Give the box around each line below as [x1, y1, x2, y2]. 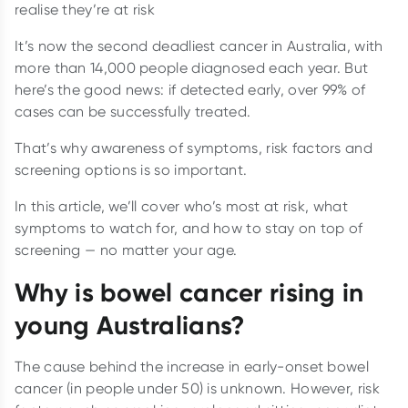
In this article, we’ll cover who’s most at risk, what [15, 197, 348, 215]
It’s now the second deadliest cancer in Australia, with [15, 36, 383, 55]
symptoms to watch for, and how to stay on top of [15, 219, 363, 237]
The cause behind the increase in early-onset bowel [15, 357, 369, 375]
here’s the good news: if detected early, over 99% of [15, 80, 366, 98]
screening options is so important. [15, 160, 251, 178]
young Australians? [15, 309, 245, 341]
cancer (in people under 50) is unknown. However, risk [15, 379, 380, 397]
